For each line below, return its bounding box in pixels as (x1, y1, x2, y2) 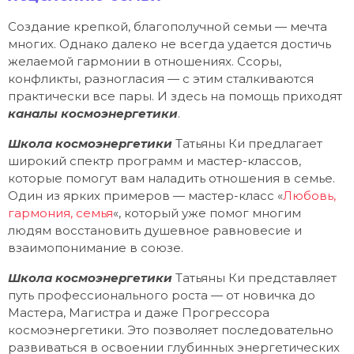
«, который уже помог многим (113, 205, 301, 221)
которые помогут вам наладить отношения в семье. (8, 171, 335, 186)
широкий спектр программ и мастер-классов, (8, 153, 301, 169)
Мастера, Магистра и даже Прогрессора (8, 305, 269, 321)
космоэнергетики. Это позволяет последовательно (8, 322, 333, 338)
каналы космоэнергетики (8, 105, 178, 121)
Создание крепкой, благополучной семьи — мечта (8, 18, 327, 34)
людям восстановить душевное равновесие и (8, 223, 302, 239)
